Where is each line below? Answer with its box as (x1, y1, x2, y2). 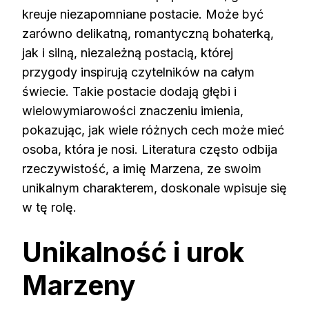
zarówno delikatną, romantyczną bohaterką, (22, 26, 274, 41)
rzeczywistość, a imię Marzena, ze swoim (22, 161, 261, 177)
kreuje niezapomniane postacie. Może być (22, 7, 263, 22)
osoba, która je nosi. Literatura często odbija (22, 142, 277, 157)
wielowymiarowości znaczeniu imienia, (22, 103, 243, 119)
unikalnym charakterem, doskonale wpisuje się (22, 181, 287, 196)
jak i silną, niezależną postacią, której (22, 46, 233, 61)
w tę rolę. (22, 200, 77, 215)
